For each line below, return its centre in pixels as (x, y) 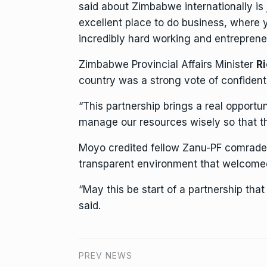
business (203, 23)
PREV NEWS (105, 255)
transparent (108, 164)
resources (163, 122)
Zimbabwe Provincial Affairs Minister (167, 64)
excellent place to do (130, 23)
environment (167, 164)
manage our (109, 122)
